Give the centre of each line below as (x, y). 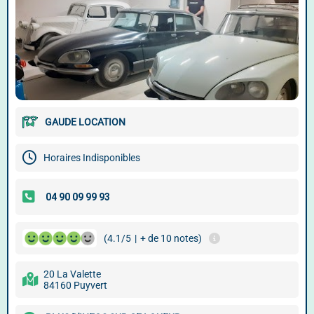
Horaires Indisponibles (92, 158)
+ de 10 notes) (171, 238)
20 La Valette (72, 274)
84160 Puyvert (75, 285)
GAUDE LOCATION (85, 122)
